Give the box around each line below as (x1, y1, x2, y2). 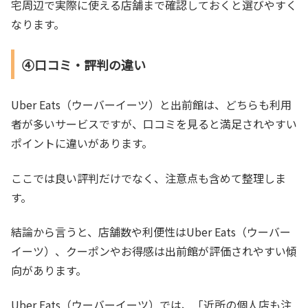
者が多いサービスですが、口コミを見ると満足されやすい (11, 115, 297, 133)
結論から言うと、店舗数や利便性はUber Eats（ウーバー (11, 223, 291, 240)
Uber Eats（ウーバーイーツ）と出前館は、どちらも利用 (11, 96, 291, 113)
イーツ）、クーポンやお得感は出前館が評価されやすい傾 (11, 242, 297, 259)
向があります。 (11, 261, 87, 278)
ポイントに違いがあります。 (11, 135, 153, 152)
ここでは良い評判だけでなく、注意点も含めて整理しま (11, 169, 286, 186)
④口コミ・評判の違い (21, 55, 146, 74)
